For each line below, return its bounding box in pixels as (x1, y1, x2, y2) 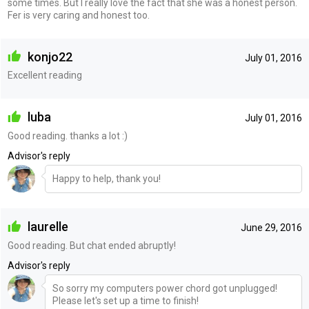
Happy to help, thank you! (52, 173, 161, 185)
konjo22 (24, 49, 72, 64)
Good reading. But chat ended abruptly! (7, 239, 176, 251)
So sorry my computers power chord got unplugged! (52, 282, 277, 294)
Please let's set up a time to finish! (52, 295, 199, 306)
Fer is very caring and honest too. (7, 9, 150, 21)
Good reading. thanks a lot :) (7, 130, 128, 142)
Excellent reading (7, 70, 82, 81)
